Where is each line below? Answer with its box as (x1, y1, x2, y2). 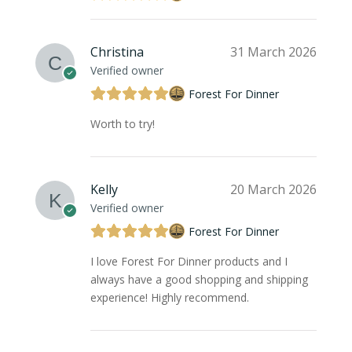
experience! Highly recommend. (90, 290, 249, 306)
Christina (90, 43, 144, 61)
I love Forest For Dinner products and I (90, 254, 288, 269)
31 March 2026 (230, 43, 317, 61)
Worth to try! (90, 116, 155, 132)
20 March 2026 (230, 181, 317, 199)
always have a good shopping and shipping (90, 272, 308, 288)
